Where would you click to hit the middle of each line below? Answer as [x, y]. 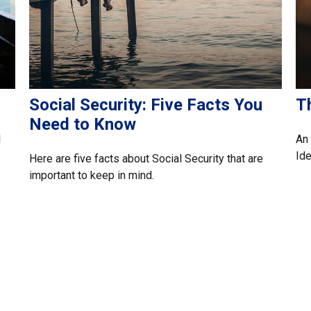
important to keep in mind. [92, 176]
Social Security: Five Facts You [146, 105]
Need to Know [83, 125]
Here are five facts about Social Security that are [146, 159]
